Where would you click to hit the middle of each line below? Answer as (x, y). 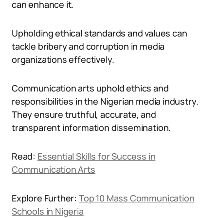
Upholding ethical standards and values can (100, 33)
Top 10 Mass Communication (136, 198)
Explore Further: (45, 198)
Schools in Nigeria (48, 211)
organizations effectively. (63, 59)
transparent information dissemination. (91, 127)
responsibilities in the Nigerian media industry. (105, 101)
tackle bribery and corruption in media (88, 46)
